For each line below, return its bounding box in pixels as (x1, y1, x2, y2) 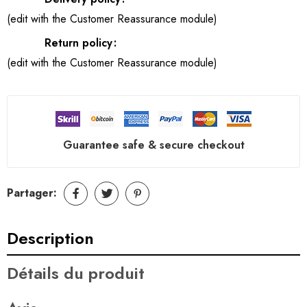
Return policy (45, 34, 112, 51)
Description (7, 225, 94, 250)
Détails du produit (7, 260, 145, 285)
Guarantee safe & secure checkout (62, 136, 245, 153)
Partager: (7, 185, 57, 201)
